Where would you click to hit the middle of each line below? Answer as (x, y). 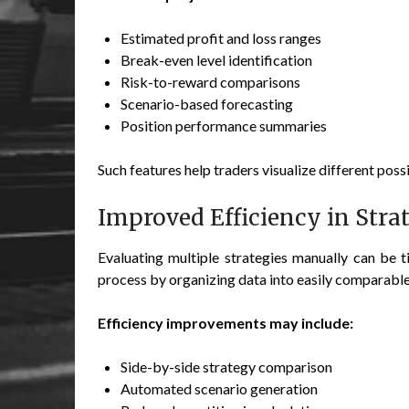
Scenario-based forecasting (207, 103)
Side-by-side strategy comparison (226, 366)
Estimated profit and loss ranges (221, 37)
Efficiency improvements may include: (225, 322)
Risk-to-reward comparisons (210, 81)
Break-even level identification (216, 59)
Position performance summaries (224, 125)
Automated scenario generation (219, 388)
